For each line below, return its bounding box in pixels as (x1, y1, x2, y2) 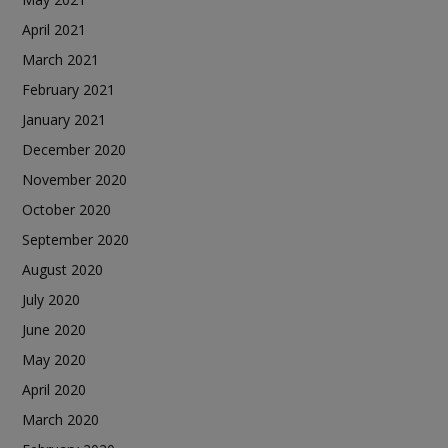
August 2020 (22, 259, 103, 279)
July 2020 (22, 289, 80, 309)
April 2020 (22, 379, 86, 399)
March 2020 (22, 409, 99, 429)
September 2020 (22, 229, 129, 249)
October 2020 (22, 199, 111, 219)
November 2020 (22, 169, 127, 189)
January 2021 (22, 109, 106, 129)
